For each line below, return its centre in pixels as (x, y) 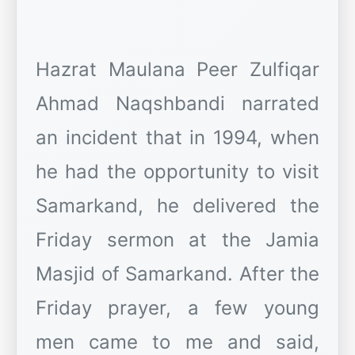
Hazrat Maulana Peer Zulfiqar (177, 70)
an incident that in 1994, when (177, 138)
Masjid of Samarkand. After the (177, 274)
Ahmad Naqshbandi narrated (177, 104)
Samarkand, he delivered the (177, 206)
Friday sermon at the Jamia (177, 240)
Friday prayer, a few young (177, 308)
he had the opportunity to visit (177, 172)
